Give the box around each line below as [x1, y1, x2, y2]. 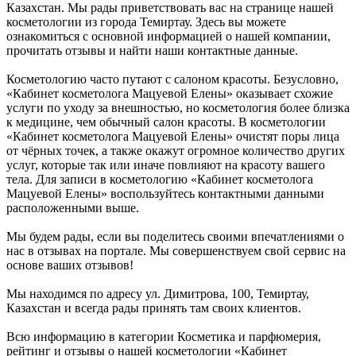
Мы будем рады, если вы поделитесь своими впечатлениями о [6, 230, 344, 244]
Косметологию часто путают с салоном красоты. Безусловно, [6, 72, 339, 87]
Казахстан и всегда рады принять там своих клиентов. [6, 301, 301, 315]
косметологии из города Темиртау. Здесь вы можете [6, 15, 286, 29]
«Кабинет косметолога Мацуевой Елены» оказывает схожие [6, 87, 333, 101]
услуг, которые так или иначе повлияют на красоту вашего [6, 158, 325, 172]
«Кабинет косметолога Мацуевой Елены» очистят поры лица [6, 130, 339, 144]
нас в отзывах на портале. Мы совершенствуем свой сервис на [6, 244, 346, 258]
